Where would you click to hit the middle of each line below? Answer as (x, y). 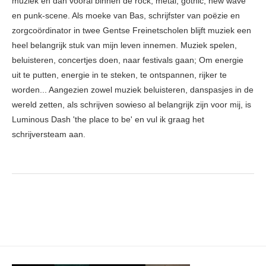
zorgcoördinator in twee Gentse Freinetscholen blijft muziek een (132, 31)
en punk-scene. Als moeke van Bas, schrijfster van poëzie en (126, 16)
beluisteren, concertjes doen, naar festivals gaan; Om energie (128, 60)
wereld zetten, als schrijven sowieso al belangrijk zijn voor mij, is (132, 105)
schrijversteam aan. (49, 134)
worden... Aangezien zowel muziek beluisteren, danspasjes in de (133, 90)
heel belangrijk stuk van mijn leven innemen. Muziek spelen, (124, 45)
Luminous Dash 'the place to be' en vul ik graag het (108, 120)
